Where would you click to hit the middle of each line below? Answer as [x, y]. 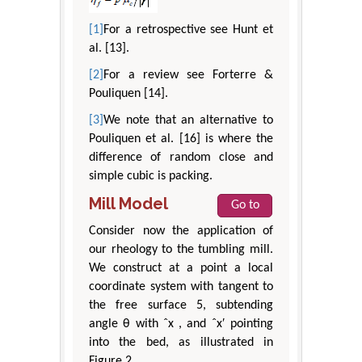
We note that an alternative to [188, 121]
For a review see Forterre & [188, 76]
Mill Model [128, 204]
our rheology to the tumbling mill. [181, 250]
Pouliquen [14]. [128, 94]
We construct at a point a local [181, 269]
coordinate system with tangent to [181, 287]
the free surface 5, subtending [181, 306]
